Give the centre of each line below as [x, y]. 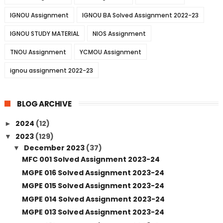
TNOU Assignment [38, 52]
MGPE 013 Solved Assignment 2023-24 [93, 212]
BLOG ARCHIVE [44, 104]
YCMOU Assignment [110, 52]
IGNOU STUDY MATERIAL [44, 34]
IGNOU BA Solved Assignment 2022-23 [140, 15]
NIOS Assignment [119, 34]
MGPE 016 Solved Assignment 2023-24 [93, 172]
